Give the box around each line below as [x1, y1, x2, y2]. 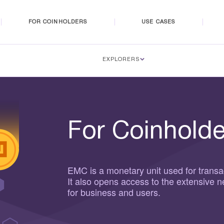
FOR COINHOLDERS [28, 19, 87, 24]
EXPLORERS [102, 57, 139, 62]
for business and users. [67, 185, 161, 198]
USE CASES [141, 19, 175, 24]
